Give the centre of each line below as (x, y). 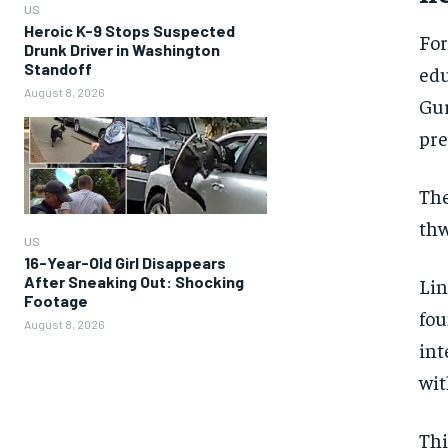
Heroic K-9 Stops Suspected (129, 30)
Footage (56, 301)
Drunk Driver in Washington (122, 49)
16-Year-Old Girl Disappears (125, 263)
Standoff (58, 68)
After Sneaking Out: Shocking (134, 282)
